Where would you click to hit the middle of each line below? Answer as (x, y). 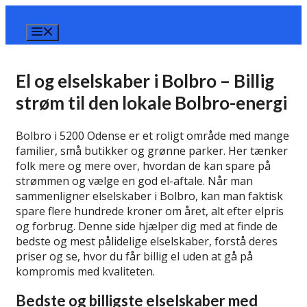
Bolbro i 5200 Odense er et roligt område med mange (152, 136)
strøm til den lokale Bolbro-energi (151, 102)
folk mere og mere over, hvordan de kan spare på (143, 166)
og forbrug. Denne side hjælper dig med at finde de (147, 226)
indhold (24, 42)
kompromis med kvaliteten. (85, 272)
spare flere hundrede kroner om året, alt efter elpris (150, 211)
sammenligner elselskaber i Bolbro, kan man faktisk (149, 196)
